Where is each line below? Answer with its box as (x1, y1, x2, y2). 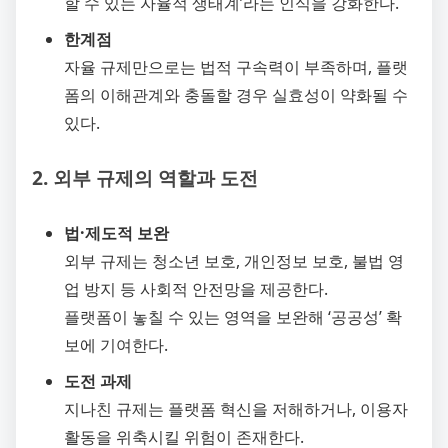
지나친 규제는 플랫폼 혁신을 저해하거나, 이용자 (64, 397, 408, 420)
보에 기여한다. (64, 333, 168, 356)
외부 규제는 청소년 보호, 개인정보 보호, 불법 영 (64, 249, 404, 272)
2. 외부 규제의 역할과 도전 (32, 163, 258, 191)
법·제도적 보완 (64, 221, 169, 244)
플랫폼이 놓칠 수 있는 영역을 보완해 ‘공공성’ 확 (64, 305, 402, 328)
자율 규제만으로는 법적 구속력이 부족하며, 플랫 (64, 55, 408, 78)
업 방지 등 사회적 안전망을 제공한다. (64, 277, 328, 300)
